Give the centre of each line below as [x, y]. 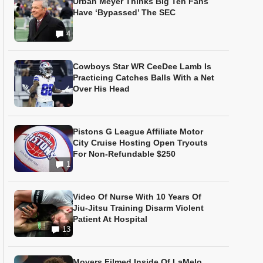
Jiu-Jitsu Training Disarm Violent [138, 208]
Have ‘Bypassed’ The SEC [124, 12]
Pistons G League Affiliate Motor [138, 131]
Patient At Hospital [110, 219]
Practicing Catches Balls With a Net [144, 77]
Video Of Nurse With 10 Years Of [137, 197]
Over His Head [101, 89]
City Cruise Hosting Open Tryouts [140, 143]
